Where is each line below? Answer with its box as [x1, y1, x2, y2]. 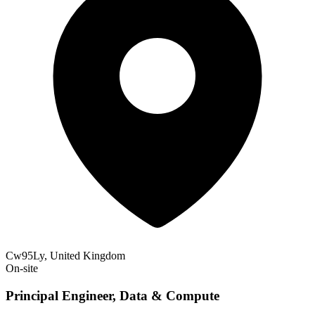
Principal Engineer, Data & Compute [6, 288, 219, 303]
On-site [6, 262, 38, 275]
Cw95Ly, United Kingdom [6, 250, 125, 262]
